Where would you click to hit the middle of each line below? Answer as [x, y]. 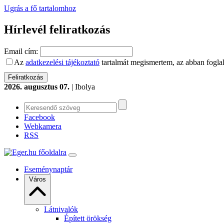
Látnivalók [61, 209]
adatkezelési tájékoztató [62, 62]
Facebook [39, 117]
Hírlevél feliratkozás [57, 29]
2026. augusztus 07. [37, 86]
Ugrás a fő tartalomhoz [40, 8]
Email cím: [21, 51]
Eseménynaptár [48, 169]
